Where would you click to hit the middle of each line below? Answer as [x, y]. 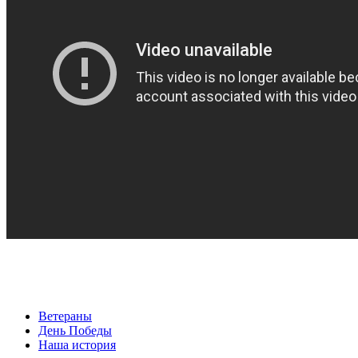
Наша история [77, 345]
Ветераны [65, 316]
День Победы [75, 331]
